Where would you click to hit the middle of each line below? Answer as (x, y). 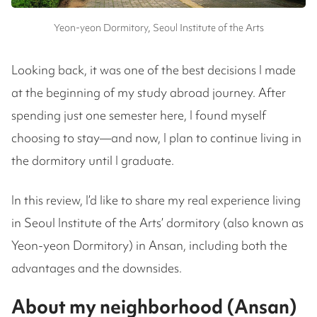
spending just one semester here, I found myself (139, 115)
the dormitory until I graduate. (93, 160)
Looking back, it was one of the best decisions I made (154, 70)
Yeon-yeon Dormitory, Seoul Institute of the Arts (158, 28)
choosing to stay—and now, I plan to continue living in (156, 138)
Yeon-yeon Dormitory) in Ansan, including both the (149, 245)
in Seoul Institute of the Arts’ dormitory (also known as (157, 223)
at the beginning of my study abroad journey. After (149, 92)
